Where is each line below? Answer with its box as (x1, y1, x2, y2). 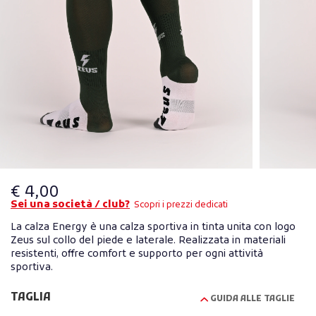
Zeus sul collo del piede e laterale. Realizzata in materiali (11, 234, 286, 248)
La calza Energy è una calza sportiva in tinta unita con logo (11, 221, 296, 235)
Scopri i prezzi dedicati (134, 200, 228, 212)
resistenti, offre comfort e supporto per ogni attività (11, 248, 263, 262)
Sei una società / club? (11, 198, 130, 212)
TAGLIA (11, 291, 51, 305)
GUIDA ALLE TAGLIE (210, 293, 295, 305)
